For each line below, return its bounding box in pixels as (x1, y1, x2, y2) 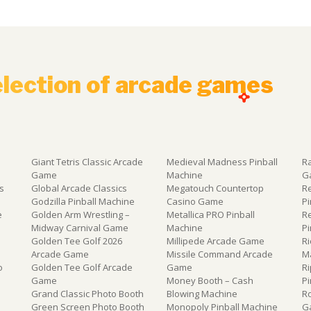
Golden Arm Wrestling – (31, 208, 130, 221)
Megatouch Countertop (166, 181, 264, 194)
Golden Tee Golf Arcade (31, 260, 133, 274)
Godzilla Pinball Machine (31, 194, 135, 208)
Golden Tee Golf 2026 (31, 234, 122, 247)
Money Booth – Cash (166, 274, 253, 287)
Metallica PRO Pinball (166, 208, 255, 221)
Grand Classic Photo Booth (31, 287, 144, 300)
